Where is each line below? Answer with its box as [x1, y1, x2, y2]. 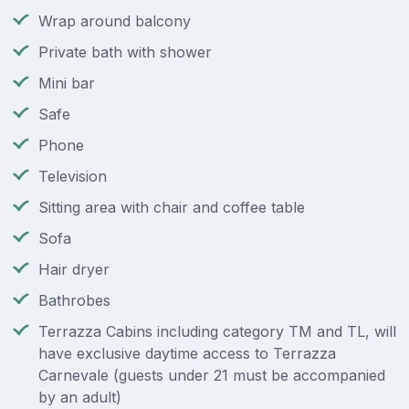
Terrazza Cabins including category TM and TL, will [38, 322, 396, 341]
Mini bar [38, 74, 95, 93]
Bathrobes [38, 291, 110, 310]
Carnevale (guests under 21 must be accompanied [38, 366, 385, 385]
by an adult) [38, 388, 121, 407]
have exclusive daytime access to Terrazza [38, 344, 336, 363]
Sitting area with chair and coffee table [38, 198, 305, 217]
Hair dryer [38, 260, 110, 279]
